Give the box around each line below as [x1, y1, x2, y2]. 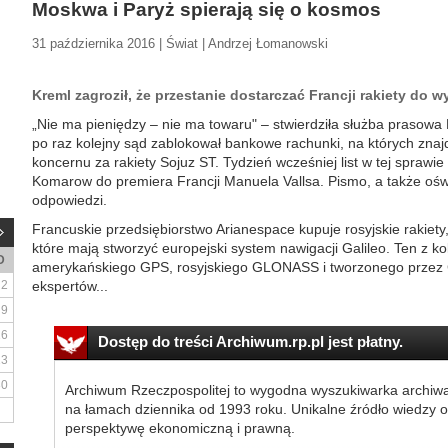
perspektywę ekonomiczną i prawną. [64, 420, 295, 436]
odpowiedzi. [32, 192, 107, 208]
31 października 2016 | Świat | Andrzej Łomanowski [32, 36, 328, 51]
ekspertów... [32, 278, 108, 294]
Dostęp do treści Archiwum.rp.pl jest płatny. [97, 333, 403, 350]
